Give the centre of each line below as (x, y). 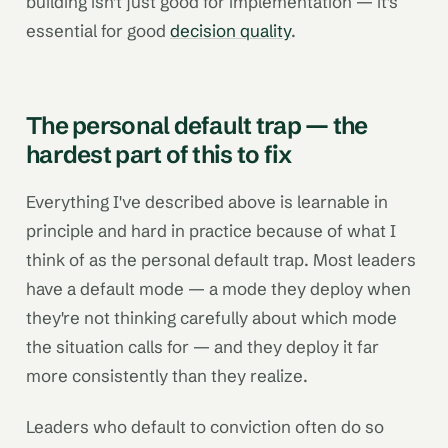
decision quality (230, 30)
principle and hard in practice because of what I (211, 230)
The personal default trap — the (197, 125)
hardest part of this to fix (159, 154)
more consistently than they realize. (167, 375)
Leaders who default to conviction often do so (205, 427)
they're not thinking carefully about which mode (211, 317)
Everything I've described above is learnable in (207, 201)
